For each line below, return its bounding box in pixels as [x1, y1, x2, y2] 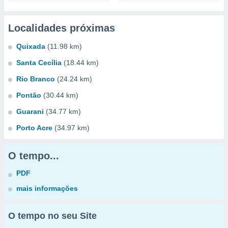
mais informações [16, 184, 78, 192]
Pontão [16, 91, 41, 99]
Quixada [16, 42, 45, 50]
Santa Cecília [16, 59, 62, 67]
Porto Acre [16, 124, 52, 132]
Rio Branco [16, 75, 55, 83]
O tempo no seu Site [8, 211, 97, 221]
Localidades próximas [8, 22, 115, 34]
